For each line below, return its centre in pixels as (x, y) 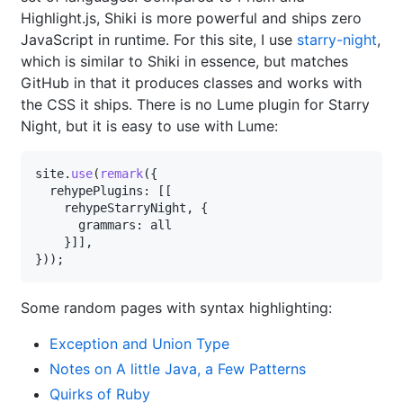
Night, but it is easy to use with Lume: (149, 126)
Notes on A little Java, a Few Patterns (178, 369)
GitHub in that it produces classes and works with (191, 83)
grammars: (93, 225)
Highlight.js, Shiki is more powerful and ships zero (191, 18)
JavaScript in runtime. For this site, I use (159, 40)
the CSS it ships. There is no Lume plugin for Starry (195, 105)
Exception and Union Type (139, 344)
